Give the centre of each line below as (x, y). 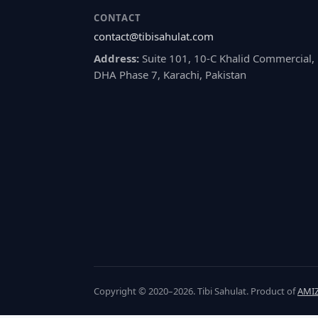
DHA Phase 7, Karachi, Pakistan (170, 75)
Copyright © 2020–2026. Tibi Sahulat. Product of (196, 291)
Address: (118, 59)
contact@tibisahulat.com (154, 37)
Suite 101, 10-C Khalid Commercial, (228, 59)
